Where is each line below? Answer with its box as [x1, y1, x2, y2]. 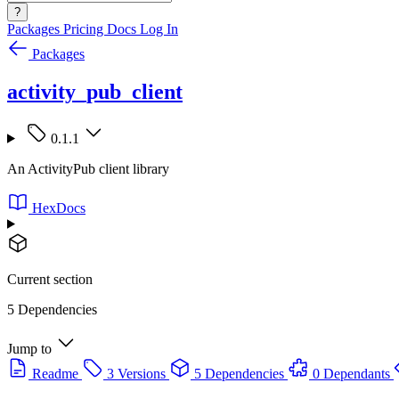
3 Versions [107, 365, 166, 381]
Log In [140, 21, 178, 37]
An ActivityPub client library [7, 160, 169, 176]
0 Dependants [313, 365, 390, 381]
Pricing [63, 21, 107, 37]
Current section [7, 271, 93, 287]
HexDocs [32, 199, 85, 216]
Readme [32, 365, 78, 381]
